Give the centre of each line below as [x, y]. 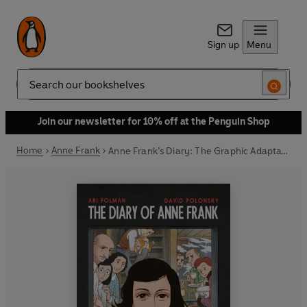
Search [32, 90]
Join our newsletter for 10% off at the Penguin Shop [153, 122]
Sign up [223, 45]
